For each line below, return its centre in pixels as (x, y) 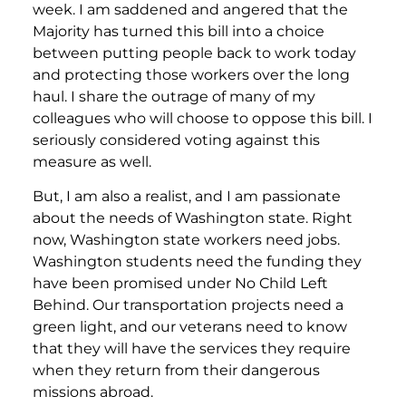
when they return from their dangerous (176, 371)
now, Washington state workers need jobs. (186, 240)
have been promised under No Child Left (180, 284)
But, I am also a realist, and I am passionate (187, 197)
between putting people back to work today (194, 53)
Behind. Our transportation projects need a (188, 305)
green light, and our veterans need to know (190, 327)
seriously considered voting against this (176, 140)
